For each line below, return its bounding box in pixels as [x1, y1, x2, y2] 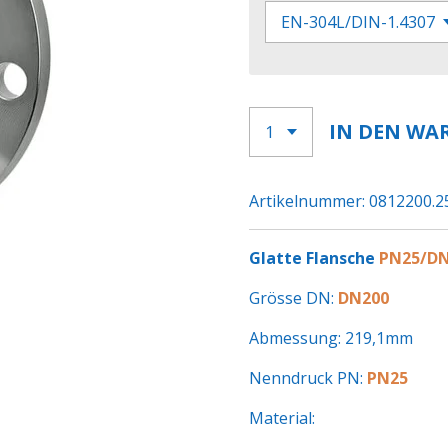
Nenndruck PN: [249, 367, 367, 389]
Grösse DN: [249, 287, 338, 309]
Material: [249, 407, 315, 429]
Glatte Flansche [249, 247, 379, 269]
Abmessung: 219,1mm [249, 327, 413, 349]
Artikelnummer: [249, 190, 365, 212]
